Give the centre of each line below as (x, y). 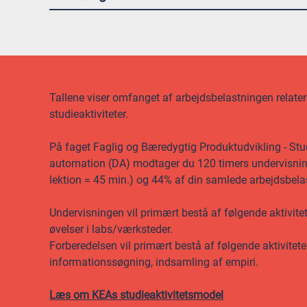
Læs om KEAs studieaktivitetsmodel (137, 295)
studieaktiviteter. (89, 114)
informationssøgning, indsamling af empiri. (154, 262)
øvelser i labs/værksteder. (111, 229)
